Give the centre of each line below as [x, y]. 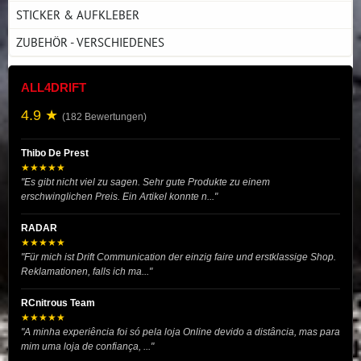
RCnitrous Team [58, 303]
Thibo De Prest [55, 153]
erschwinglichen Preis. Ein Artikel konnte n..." [119, 196]
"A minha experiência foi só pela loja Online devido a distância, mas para [180, 332]
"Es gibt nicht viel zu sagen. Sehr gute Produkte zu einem [145, 182]
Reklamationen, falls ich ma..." [87, 271]
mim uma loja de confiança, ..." [87, 346]
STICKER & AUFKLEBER [78, 14]
